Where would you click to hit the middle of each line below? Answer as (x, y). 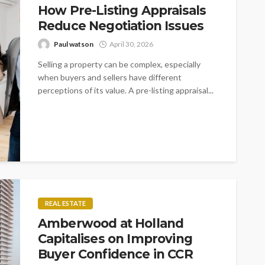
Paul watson (74, 44)
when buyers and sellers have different (110, 77)
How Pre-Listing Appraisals (122, 10)
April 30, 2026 (131, 44)
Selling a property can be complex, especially (119, 64)
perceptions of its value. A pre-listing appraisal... (126, 90)
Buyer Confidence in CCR (115, 254)
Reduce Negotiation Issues (121, 25)
